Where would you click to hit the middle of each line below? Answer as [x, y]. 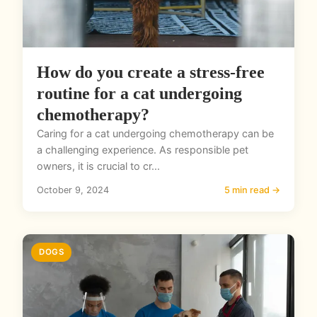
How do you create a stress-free [151, 73]
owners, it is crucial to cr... [98, 166]
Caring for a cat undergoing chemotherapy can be [155, 134]
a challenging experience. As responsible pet [143, 150]
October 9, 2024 [73, 190]
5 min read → [252, 190]
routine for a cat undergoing [139, 94]
